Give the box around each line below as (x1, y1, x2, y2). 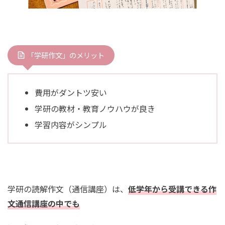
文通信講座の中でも (8, 197, 80, 209)
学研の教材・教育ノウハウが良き (35, 102, 155, 115)
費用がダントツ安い (35, 86, 107, 98)
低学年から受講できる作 (128, 182, 216, 195)
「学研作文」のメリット (27, 49, 104, 60)
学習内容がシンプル (35, 118, 107, 131)
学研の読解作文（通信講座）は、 (8, 182, 128, 195)
